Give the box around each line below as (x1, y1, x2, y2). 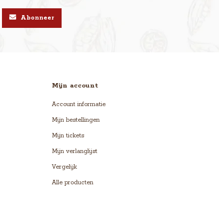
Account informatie (52, 101, 106, 109)
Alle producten (52, 179, 93, 187)
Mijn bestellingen (52, 116, 100, 124)
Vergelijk (52, 163, 77, 171)
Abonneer (19, 14, 54, 22)
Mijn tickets (52, 132, 84, 140)
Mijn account (52, 81, 98, 90)
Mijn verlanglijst (52, 148, 97, 155)
